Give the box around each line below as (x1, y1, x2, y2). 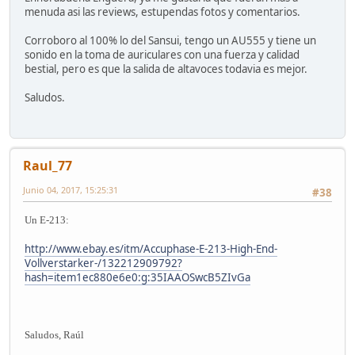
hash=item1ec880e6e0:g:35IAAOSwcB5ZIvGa (25, 270, 250, 285)
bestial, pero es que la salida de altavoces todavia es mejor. (25, 62, 307, 77)
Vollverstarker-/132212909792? (25, 256, 182, 271)
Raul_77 (23, 156, 72, 174)
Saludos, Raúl (25, 329, 84, 342)
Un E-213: (25, 214, 69, 227)
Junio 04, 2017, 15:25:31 (23, 183, 118, 196)
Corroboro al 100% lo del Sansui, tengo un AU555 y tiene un (25, 33, 316, 48)
